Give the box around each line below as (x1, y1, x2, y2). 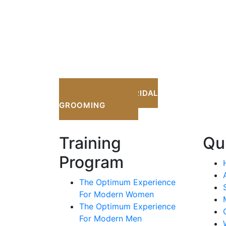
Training (59, 133, 121, 153)
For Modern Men (79, 213, 142, 223)
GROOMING (59, 100, 105, 110)
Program (59, 152, 124, 172)
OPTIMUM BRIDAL (86, 88, 158, 98)
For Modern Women (79, 189, 154, 199)
